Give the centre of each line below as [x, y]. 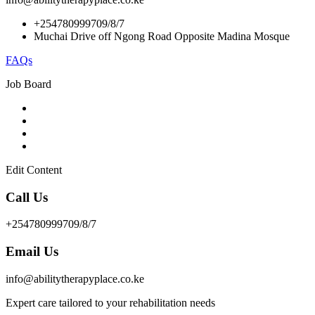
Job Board [28, 84]
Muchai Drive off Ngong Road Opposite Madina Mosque [162, 36]
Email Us [32, 252]
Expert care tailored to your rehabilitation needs [110, 302]
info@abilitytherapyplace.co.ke [75, 278]
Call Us [27, 197]
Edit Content [34, 169]
